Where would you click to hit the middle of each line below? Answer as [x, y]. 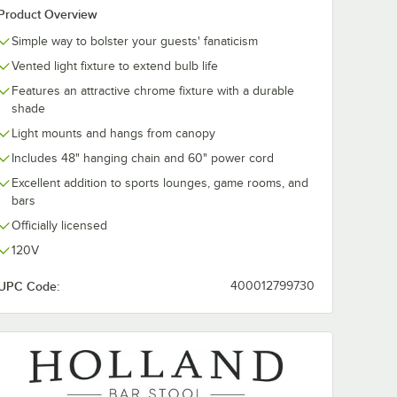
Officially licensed [59, 225]
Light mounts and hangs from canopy [113, 133]
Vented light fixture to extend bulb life [115, 66]
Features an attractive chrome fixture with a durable [153, 90]
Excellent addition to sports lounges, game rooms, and [160, 183]
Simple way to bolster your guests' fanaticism [135, 41]
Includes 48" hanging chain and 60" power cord [143, 158]
